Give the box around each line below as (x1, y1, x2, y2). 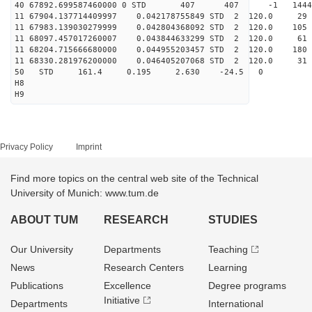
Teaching (208, 244, 248, 255)
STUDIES (208, 214, 258, 226)
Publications (10, 280, 63, 291)
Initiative (104, 295, 141, 306)
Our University (10, 244, 73, 255)
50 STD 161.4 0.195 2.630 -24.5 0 (15, 68, 263, 77)
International (208, 298, 263, 309)
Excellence (104, 280, 152, 291)
